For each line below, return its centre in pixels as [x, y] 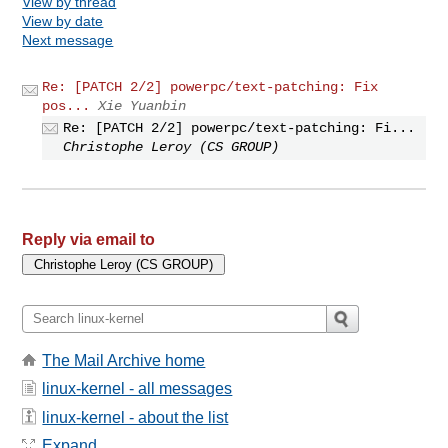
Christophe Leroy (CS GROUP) [171, 146]
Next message [68, 39]
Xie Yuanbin [142, 105]
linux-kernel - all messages [137, 389]
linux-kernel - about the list [135, 417]
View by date [63, 20]
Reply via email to [89, 239]
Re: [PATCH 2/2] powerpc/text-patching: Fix [210, 86]
